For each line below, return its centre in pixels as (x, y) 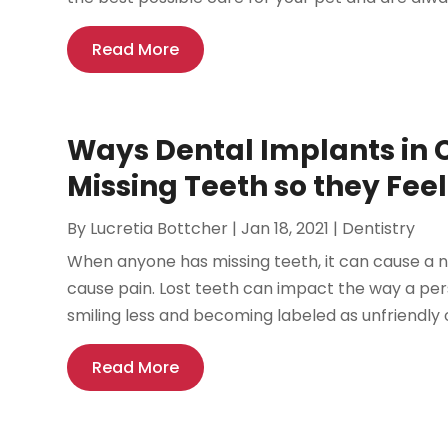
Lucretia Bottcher (159, 229)
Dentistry (379, 229)
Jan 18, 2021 (285, 229)
